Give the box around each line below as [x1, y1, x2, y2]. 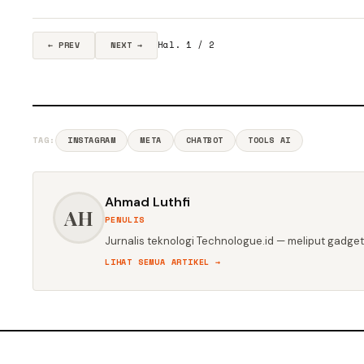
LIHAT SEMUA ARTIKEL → [105, 255, 221, 268]
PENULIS [105, 213, 145, 226]
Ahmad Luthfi [105, 193, 190, 210]
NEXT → [110, 38, 142, 51]
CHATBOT [185, 133, 224, 146]
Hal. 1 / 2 [158, 38, 214, 52]
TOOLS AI [248, 133, 291, 146]
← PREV [48, 38, 80, 51]
